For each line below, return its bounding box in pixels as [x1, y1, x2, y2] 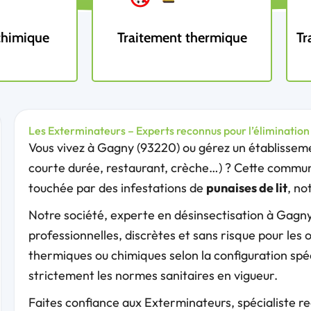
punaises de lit [205, 180, 287, 196]
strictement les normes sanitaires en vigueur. [28, 267, 278, 284]
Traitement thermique [117, 29, 247, 47]
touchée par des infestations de [28, 180, 206, 196]
